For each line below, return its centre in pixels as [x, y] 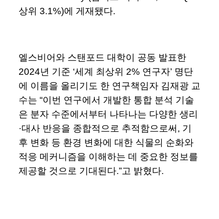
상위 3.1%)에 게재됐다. [67, 11]
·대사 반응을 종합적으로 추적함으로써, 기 [105, 129]
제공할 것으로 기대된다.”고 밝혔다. [92, 171]
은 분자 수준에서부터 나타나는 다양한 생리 [108, 114]
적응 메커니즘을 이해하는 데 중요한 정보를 [108, 157]
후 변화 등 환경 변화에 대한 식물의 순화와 [106, 143]
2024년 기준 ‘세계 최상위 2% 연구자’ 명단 [106, 72]
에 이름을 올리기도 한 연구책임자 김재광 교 [109, 86]
